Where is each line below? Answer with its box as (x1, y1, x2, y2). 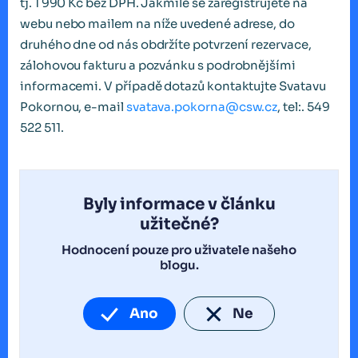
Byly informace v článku (82, 194, 276, 215)
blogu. (159, 257, 199, 273)
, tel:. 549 (277, 99, 330, 115)
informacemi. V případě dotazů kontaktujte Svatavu (20, 78, 326, 94)
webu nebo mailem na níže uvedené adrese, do (20, 16, 295, 32)
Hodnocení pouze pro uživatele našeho (62, 242, 296, 258)
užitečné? (139, 214, 219, 235)
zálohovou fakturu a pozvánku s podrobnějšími (20, 58, 296, 74)
